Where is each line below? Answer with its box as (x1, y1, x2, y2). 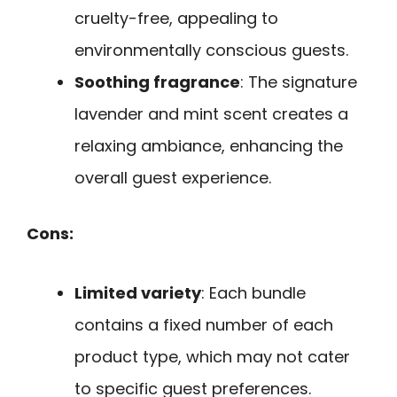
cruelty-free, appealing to (74, 7, 278, 30)
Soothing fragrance (74, 71, 240, 94)
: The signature (240, 71, 357, 94)
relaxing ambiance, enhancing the (74, 135, 343, 158)
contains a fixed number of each (74, 313, 333, 336)
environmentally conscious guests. (74, 39, 348, 62)
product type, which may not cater (74, 345, 350, 368)
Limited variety (74, 281, 201, 304)
